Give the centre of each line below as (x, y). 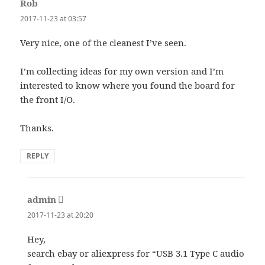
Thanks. (37, 128)
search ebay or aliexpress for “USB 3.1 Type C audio (136, 253)
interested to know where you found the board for (128, 85)
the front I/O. (48, 100)
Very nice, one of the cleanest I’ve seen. (104, 43)
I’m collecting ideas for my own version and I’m (122, 71)
